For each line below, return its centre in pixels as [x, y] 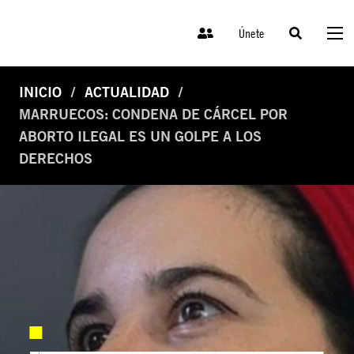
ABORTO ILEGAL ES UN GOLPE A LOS [140, 137]
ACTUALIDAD [127, 92]
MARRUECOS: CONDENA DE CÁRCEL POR [153, 115]
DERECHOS [56, 159]
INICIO [40, 92]
